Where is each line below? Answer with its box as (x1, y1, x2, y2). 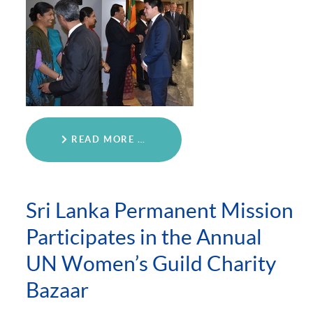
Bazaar (26, 278, 89, 303)
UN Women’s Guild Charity (26, 252, 276, 276)
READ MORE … (68, 134, 146, 145)
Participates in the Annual (26, 225, 262, 249)
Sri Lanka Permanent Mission (26, 198, 293, 223)
